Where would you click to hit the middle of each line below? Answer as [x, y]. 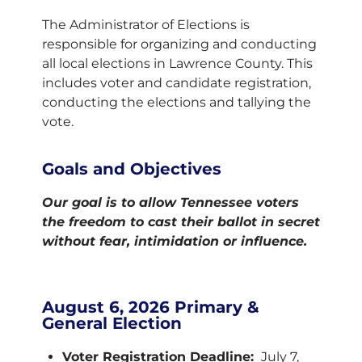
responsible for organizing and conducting [179, 44]
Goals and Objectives [132, 169]
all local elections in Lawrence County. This [177, 63]
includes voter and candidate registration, [177, 83]
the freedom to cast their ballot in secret [181, 222]
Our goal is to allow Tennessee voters [170, 202]
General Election [112, 323]
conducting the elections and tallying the [177, 102]
